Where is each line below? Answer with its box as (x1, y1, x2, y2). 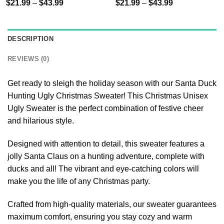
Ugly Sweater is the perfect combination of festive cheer (7, 104, 203, 113)
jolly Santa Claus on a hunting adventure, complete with (7, 152, 204, 161)
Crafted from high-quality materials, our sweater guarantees (7, 199, 216, 208)
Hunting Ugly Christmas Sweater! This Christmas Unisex (7, 91, 208, 100)
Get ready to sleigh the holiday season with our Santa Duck (7, 79, 216, 88)
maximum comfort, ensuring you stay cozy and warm (7, 212, 192, 221)
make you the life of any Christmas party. (7, 177, 150, 186)
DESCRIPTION (7, 35, 53, 43)
